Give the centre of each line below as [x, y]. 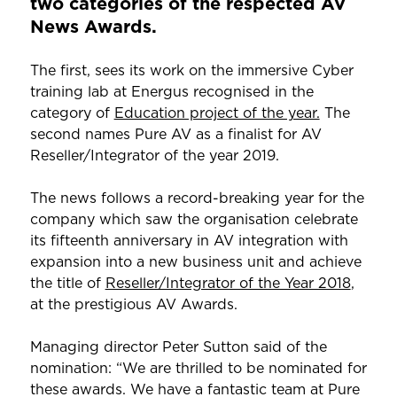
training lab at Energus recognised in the [171, 92]
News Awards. [93, 27]
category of [72, 113]
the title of [67, 283]
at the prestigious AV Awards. [133, 304]
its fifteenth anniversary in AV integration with [189, 241]
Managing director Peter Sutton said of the [178, 347]
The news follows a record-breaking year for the [197, 198]
